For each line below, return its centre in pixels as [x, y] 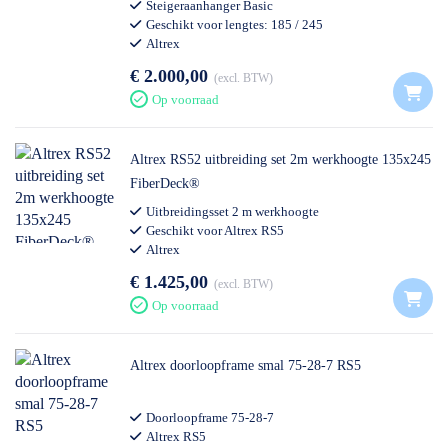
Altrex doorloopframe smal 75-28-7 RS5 [245, 365]
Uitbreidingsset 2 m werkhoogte [232, 211]
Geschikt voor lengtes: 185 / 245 [236, 24]
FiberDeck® [165, 183]
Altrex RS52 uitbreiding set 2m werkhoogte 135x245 [280, 159]
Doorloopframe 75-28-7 [210, 417]
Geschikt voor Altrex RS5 [215, 230]
